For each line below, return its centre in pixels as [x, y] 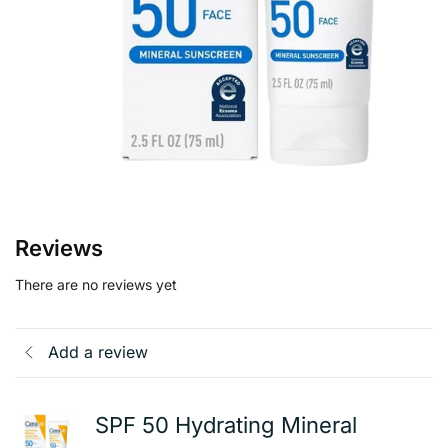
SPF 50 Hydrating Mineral [226, 424]
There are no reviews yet [96, 284]
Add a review [98, 352]
